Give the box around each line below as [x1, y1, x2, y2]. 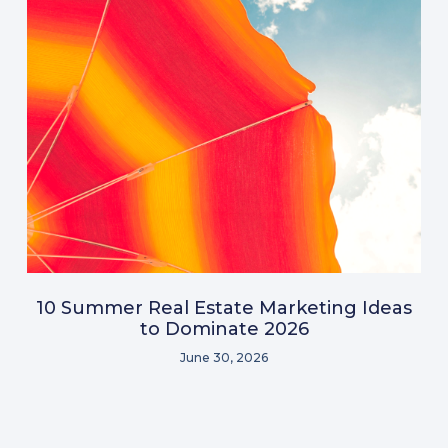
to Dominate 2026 [139, 317, 309, 340]
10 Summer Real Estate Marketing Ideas [36, 296, 412, 319]
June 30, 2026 [180, 349, 268, 365]
